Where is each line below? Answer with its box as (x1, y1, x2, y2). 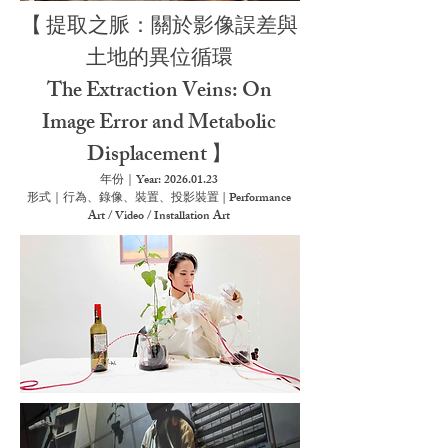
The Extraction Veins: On (46, 74, 272, 111)
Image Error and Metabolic (42, 106, 276, 143)
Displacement (86, 138, 211, 175)
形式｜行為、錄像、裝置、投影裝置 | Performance (27, 188, 291, 210)
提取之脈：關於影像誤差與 (45, 10, 298, 47)
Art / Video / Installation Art (88, 206, 230, 228)
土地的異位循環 (85, 42, 233, 79)
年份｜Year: (100, 170, 164, 192)
